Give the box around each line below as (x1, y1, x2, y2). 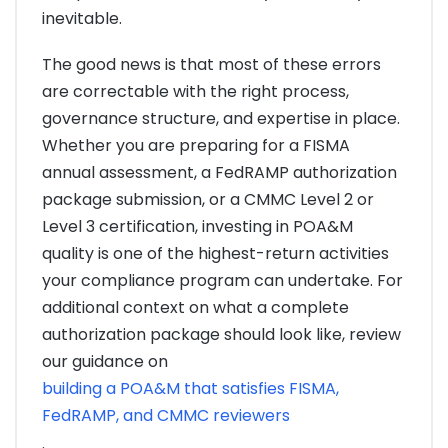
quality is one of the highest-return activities (42, 241, 389, 265)
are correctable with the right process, (42, 79, 349, 103)
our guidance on (42, 349, 168, 373)
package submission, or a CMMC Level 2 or (42, 187, 374, 211)
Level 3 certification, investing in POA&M (42, 214, 353, 238)
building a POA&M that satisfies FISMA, (42, 376, 339, 400)
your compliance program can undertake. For (42, 268, 403, 292)
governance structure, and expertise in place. (42, 106, 400, 130)
